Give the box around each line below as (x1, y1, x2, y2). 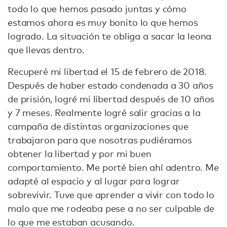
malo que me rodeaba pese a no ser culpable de (8, 202, 214, 214)
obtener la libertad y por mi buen (8, 147, 152, 159)
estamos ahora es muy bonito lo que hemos (8, 16, 198, 28)
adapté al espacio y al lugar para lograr (8, 175, 180, 186)
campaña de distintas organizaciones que (8, 120, 188, 132)
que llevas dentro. (8, 44, 87, 55)
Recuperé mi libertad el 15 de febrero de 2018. (8, 65, 207, 77)
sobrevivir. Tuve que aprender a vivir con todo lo (8, 188, 215, 200)
